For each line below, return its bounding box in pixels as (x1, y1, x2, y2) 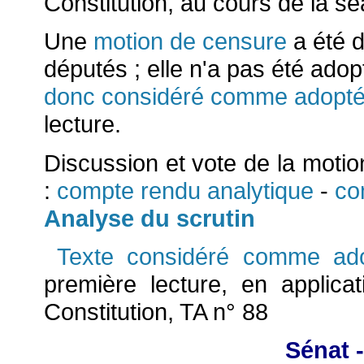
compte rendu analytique (57, 176, 320, 204)
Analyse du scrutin (44, 204, 255, 232)
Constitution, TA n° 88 (44, 297, 268, 325)
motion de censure (93, 28, 287, 55)
